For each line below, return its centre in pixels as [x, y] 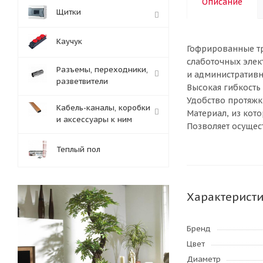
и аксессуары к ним [94, 119]
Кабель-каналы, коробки [103, 108]
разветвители [82, 81]
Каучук [69, 41]
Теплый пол [78, 149]
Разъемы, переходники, [102, 70]
